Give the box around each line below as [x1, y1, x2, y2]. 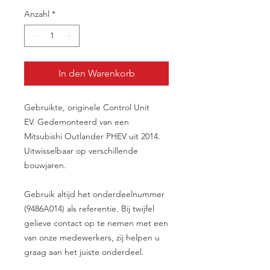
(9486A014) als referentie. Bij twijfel [24, 203, 154, 215]
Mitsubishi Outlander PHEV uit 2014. [24, 131, 160, 142]
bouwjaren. [24, 160, 66, 171]
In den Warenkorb [58, 67, 135, 80]
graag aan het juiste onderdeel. [24, 246, 144, 258]
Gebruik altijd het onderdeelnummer [24, 189, 165, 200]
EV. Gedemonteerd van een [24, 116, 129, 128]
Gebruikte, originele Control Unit [24, 102, 149, 113]
